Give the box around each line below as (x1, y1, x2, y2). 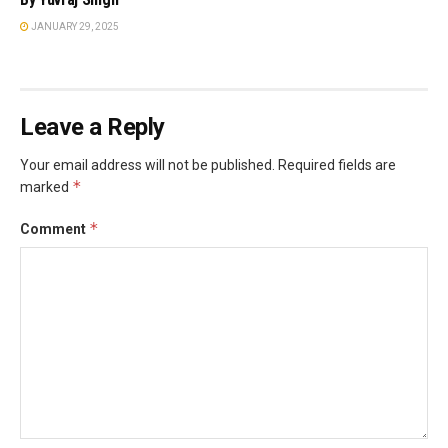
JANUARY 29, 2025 (29, 20, 119, 32)
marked (20, 178, 72, 195)
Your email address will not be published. (20, 156, 275, 173)
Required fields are (278, 156, 396, 173)
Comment (20, 220, 89, 237)
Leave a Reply (20, 112, 165, 141)
